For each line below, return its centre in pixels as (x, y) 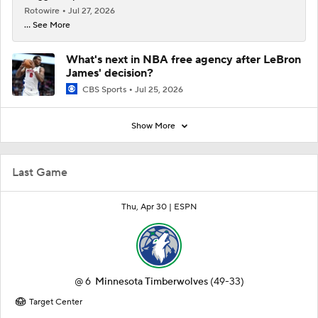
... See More (47, 25)
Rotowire (43, 11)
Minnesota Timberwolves (151, 282)
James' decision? (110, 73)
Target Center (56, 302)
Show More (154, 126)
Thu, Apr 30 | (148, 207)
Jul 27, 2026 (92, 11)
